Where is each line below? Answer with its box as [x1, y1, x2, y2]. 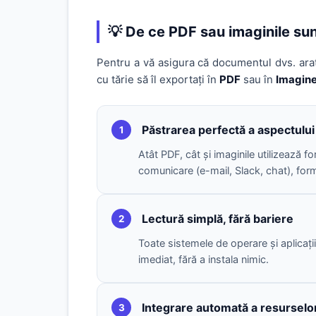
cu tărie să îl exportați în [97, 73, 219, 86]
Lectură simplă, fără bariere [142, 211, 293, 226]
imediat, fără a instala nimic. [138, 253, 269, 266]
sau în [241, 73, 276, 86]
